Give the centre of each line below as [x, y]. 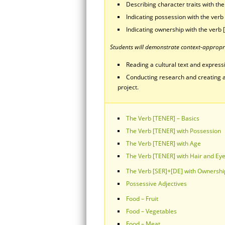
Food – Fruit [142, 199]
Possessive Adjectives [156, 184]
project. [128, 87]
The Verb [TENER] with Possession [174, 131]
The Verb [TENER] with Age [163, 143]
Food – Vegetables [151, 211]
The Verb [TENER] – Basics [163, 118]
